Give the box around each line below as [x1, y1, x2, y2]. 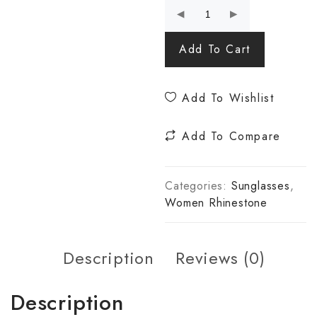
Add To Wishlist [177, 90, 275, 106]
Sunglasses [231, 178, 290, 194]
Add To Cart [179, 41, 250, 57]
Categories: [165, 178, 231, 194]
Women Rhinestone [165, 195, 267, 211]
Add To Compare [177, 128, 281, 144]
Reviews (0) [175, 246, 265, 270]
